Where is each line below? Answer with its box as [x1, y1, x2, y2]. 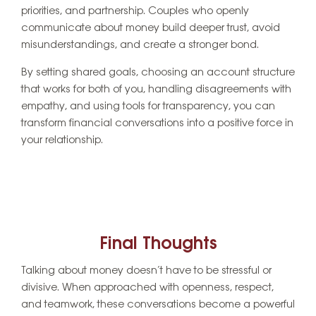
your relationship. [21, 134, 103, 146]
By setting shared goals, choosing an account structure [21, 66, 295, 78]
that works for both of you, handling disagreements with [21, 83, 291, 95]
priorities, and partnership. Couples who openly [21, 5, 249, 17]
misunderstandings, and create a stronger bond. [21, 39, 259, 51]
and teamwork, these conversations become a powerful [21, 299, 295, 311]
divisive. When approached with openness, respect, [21, 282, 274, 294]
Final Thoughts [99, 234, 217, 254]
